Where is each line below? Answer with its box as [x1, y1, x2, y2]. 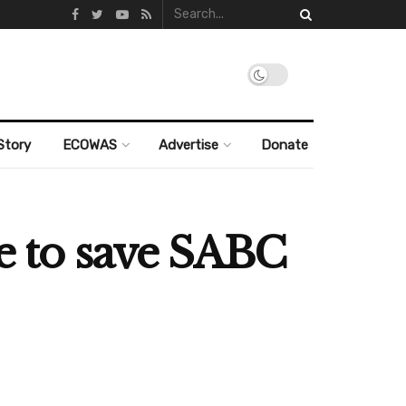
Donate [260, 137, 308, 153]
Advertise [159, 137, 219, 153]
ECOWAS [62, 137, 117, 153]
